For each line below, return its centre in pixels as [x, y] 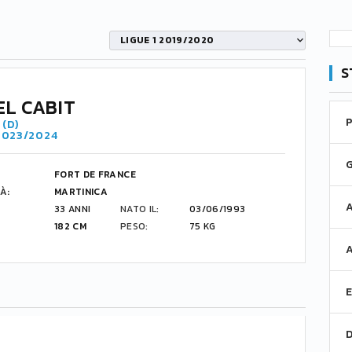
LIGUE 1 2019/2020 [167, 40]
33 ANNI [73, 209]
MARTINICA [81, 192]
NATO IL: [140, 209]
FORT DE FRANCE [95, 174]
